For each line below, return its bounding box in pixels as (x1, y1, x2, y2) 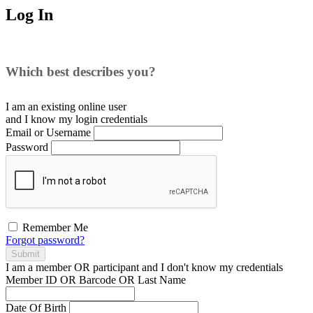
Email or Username (6, 126, 91, 138)
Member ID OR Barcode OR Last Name (6, 273, 186, 286)
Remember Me (20, 221, 88, 233)
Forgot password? (6, 233, 85, 246)
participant (93, 261, 139, 273)
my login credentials (56, 112, 147, 125)
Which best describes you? (6, 64, 156, 79)
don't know (167, 261, 217, 273)
